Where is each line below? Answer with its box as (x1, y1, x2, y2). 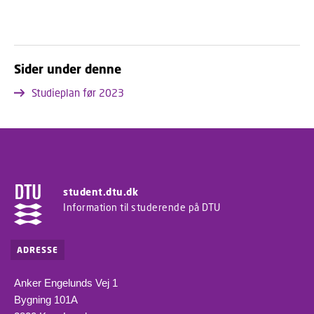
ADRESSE (17, 245, 58, 256)
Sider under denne (14, 61, 121, 76)
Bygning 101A (14, 294, 78, 306)
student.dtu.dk (63, 186, 138, 198)
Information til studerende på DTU (63, 201, 221, 213)
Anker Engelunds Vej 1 (14, 277, 118, 289)
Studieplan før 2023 (32, 86, 124, 99)
